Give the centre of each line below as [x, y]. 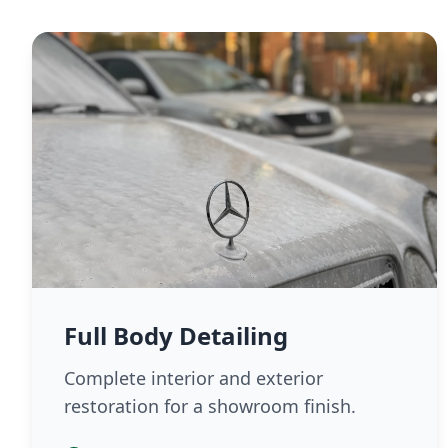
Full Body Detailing [176, 335]
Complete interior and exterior [193, 378]
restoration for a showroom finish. [210, 406]
